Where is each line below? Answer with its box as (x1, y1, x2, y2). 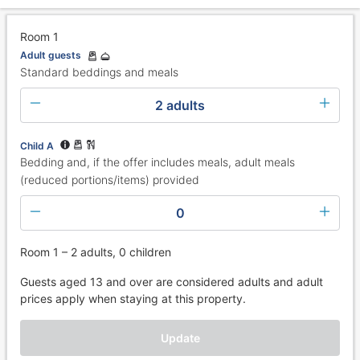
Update (160, 331, 200, 346)
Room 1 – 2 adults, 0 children (20, 245, 171, 260)
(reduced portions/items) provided (20, 173, 199, 187)
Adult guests (20, 48, 81, 61)
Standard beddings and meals (20, 64, 178, 79)
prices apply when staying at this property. (20, 292, 246, 306)
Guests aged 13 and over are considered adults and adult (20, 275, 323, 289)
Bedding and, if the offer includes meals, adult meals (20, 155, 295, 170)
